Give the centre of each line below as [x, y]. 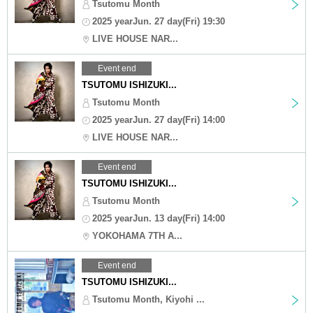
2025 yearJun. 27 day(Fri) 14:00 [159, 119]
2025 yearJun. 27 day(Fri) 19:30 [159, 21]
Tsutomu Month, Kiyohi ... [148, 299]
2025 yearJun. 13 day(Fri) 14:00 [159, 218]
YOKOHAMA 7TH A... [137, 235]
